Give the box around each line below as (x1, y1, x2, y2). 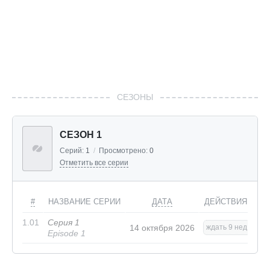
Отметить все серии (60, 159, 128, 168)
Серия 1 (48, 218, 80, 228)
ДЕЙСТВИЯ (204, 197, 247, 207)
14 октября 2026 (130, 223, 195, 233)
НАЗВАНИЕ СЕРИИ (48, 197, 121, 207)
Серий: (60, 146, 86, 155)
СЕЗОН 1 (60, 130, 102, 140)
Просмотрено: (99, 146, 149, 155)
